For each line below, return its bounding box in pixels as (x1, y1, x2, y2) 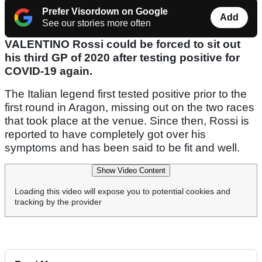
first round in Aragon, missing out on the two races (5, 101, 254, 114)
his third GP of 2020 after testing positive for (5, 51, 240, 64)
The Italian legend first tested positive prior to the (5, 88, 247, 101)
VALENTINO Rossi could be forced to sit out (5, 38, 240, 51)
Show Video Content (96, 166, 166, 175)
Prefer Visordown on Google (42, 6, 168, 17)
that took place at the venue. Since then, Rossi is (5, 115, 249, 127)
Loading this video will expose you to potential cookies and (15, 187, 230, 196)
